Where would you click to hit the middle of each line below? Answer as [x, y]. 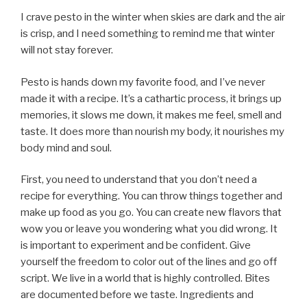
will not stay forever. [67, 50]
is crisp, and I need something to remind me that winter [148, 34]
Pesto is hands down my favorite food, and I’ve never [143, 82]
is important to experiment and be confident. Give [136, 246]
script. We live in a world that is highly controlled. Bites [145, 279]
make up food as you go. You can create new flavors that [151, 213]
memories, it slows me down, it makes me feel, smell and [151, 115]
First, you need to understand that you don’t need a [139, 180]
